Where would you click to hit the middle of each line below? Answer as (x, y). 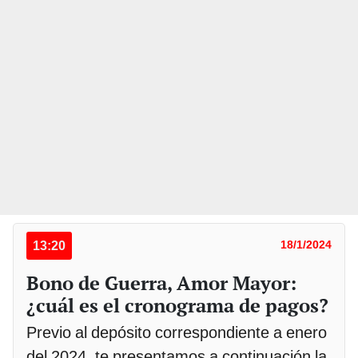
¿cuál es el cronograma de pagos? (177, 306)
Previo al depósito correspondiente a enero (177, 333)
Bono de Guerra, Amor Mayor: (161, 283)
